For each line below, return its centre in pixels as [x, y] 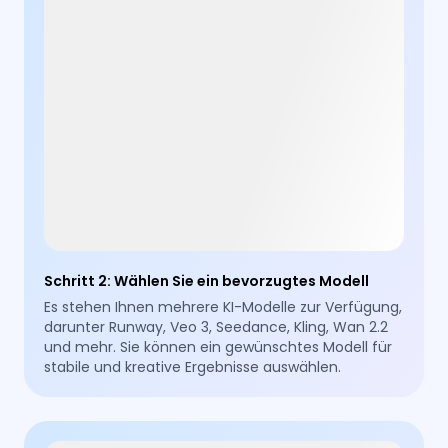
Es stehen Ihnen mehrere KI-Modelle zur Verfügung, [223, 306]
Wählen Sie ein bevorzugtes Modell [242, 280]
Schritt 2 [76, 280]
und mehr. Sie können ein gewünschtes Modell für [218, 346]
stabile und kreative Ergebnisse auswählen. [193, 366]
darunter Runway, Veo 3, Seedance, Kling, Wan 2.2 [216, 326]
